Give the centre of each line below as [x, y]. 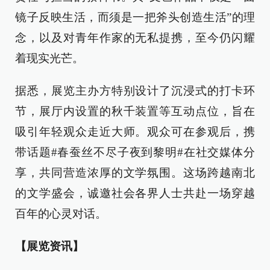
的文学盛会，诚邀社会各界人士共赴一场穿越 [135, 193]
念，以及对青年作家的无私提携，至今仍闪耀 [135, 38]
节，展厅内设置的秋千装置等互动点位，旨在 [135, 111]
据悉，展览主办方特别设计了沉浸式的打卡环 [135, 91]
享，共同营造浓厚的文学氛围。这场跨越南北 [135, 173]
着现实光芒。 [49, 58]
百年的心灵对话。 [61, 214]
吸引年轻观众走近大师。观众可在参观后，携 [135, 132]
